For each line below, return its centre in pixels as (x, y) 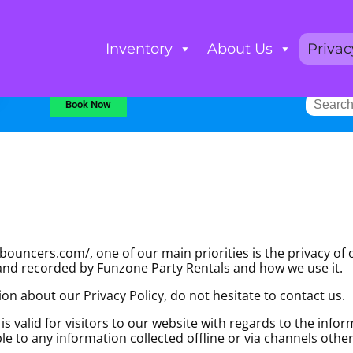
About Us (240, 48)
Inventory (139, 48)
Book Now (88, 105)
